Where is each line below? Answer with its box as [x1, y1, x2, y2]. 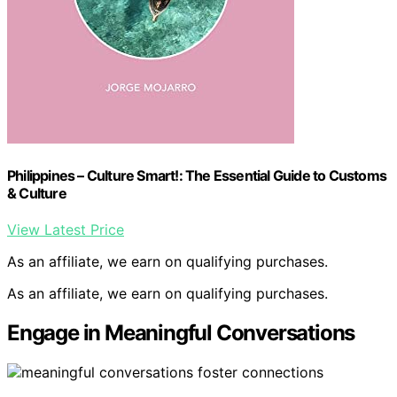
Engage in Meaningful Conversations [7, 319, 355, 346]
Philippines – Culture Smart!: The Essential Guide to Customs [7, 166, 387, 184]
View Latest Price [7, 220, 124, 238]
